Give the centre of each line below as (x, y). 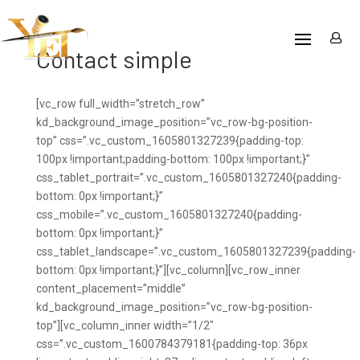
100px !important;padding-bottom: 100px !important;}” (173, 159)
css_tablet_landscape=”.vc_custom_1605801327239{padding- (196, 252)
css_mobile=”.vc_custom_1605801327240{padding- (169, 215)
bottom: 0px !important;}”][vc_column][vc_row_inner (168, 270)
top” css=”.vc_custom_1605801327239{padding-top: (170, 141)
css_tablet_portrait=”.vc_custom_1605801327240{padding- (188, 178)
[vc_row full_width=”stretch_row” (120, 104)
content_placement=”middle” (110, 288)
